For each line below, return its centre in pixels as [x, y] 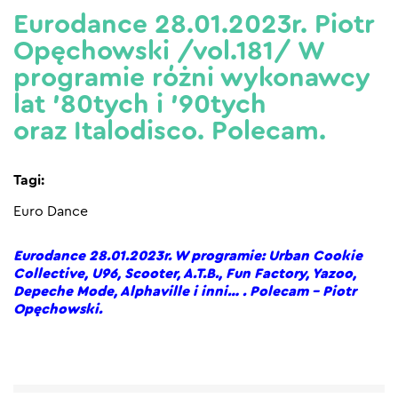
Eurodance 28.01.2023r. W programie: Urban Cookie [188, 255]
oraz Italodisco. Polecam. [170, 131]
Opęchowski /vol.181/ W [169, 51]
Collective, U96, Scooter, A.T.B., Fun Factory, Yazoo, [185, 273]
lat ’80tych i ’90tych [140, 104]
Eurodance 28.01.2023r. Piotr [194, 24]
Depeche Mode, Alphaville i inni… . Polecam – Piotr [185, 291]
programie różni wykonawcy [192, 78]
